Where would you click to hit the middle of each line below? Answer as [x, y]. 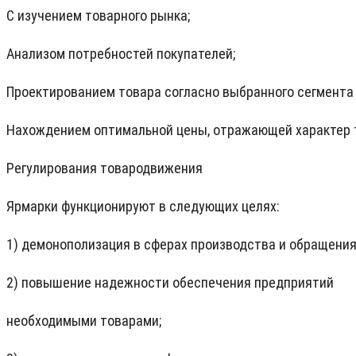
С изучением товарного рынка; [98, 16]
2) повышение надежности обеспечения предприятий [170, 283]
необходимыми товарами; [84, 321]
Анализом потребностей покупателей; [121, 54]
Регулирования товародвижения [104, 168]
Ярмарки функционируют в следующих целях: [143, 207]
